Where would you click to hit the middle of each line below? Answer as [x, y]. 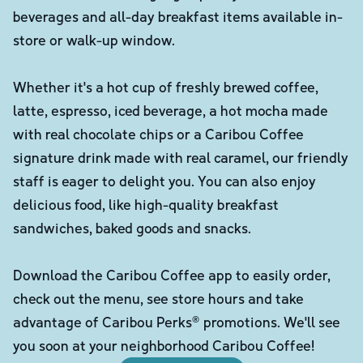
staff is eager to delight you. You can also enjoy [164, 180]
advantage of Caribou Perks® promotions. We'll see [177, 321]
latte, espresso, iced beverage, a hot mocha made [171, 110]
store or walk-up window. [94, 39]
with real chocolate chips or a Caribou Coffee [158, 133]
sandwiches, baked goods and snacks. [132, 227]
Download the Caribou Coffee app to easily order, [172, 274]
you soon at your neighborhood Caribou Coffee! [164, 345]
